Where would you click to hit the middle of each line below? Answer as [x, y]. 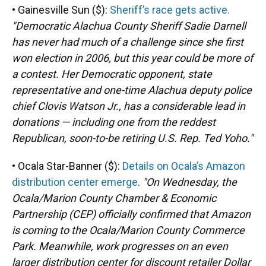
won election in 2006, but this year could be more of [132, 58]
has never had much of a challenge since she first [128, 42]
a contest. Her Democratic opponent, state [112, 74]
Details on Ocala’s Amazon [184, 166]
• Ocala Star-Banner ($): [67, 166]
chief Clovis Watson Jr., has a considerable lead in [129, 106]
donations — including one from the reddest [114, 122]
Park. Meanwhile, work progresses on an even [120, 246]
